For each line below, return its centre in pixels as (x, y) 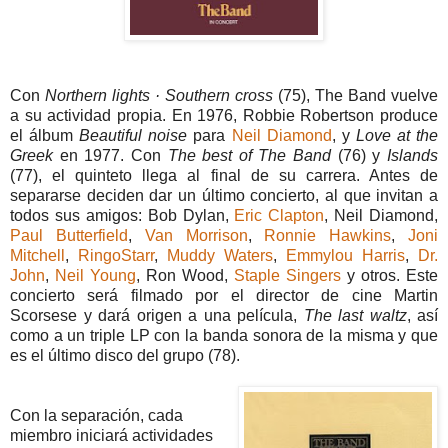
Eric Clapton (279, 215)
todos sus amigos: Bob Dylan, (122, 215)
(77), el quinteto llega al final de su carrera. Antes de (224, 175)
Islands (413, 155)
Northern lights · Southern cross (159, 95)
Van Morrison (196, 235)
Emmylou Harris (345, 255)
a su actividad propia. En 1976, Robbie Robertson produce (224, 115)
